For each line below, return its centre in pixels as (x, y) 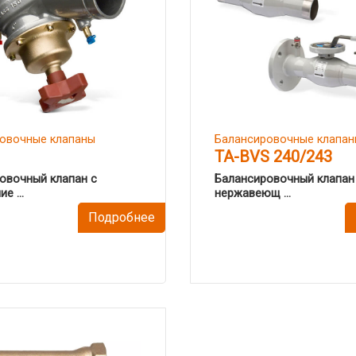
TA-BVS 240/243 (273, 157)
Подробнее (122, 217)
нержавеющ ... (253, 193)
